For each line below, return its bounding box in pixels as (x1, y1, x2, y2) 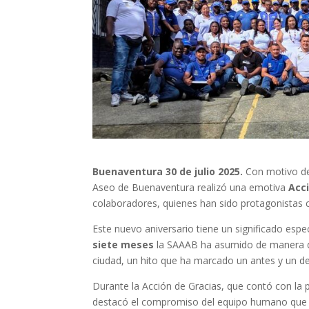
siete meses (92, 237, 154, 251)
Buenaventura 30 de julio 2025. (92, 164, 246, 178)
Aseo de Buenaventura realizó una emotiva (92, 180, 289, 194)
